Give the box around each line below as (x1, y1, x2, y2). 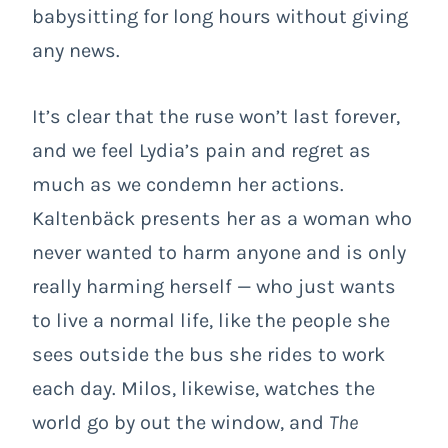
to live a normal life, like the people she (32, 309, 390, 333)
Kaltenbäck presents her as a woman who (32, 207, 412, 231)
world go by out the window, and (32, 411, 329, 435)
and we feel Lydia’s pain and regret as (32, 139, 371, 163)
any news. (32, 39, 120, 63)
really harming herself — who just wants (32, 275, 396, 299)
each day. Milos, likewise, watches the (32, 377, 375, 401)
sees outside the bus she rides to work (32, 343, 385, 367)
